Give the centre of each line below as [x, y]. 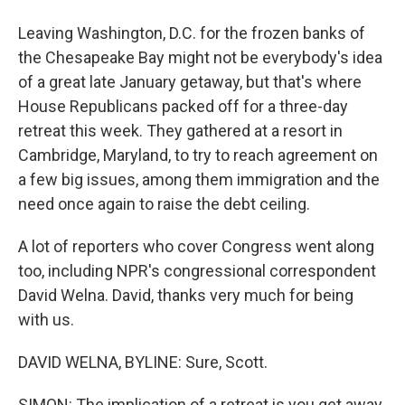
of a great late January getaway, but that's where [190, 82]
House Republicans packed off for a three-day [183, 106]
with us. [46, 320]
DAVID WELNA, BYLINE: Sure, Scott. [143, 362]
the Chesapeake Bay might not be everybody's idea [200, 57]
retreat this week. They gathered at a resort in [180, 131]
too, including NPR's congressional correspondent [197, 271]
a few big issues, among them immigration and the [199, 179]
